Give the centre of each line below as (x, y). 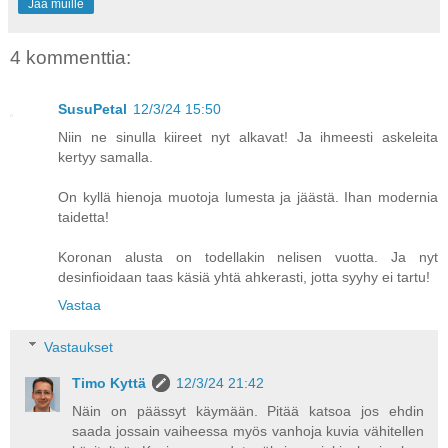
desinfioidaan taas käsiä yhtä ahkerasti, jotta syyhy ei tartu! (244, 277)
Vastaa (79, 305)
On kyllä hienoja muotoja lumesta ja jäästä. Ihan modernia (248, 197)
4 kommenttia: (70, 57)
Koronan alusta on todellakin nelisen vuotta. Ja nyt (248, 257)
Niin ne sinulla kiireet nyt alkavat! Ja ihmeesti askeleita (248, 137)
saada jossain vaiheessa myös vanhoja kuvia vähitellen (248, 430)
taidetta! (83, 217)
